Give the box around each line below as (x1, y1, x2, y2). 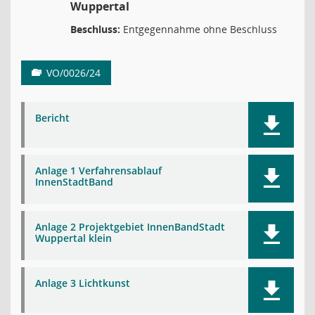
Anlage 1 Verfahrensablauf (35, 164, 162, 177)
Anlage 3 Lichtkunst (35, 276, 130, 290)
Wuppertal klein (35, 231, 112, 245)
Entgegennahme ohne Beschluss (120, 22, 277, 36)
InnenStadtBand (35, 175, 113, 188)
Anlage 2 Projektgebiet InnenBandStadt (35, 220, 225, 233)
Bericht (35, 111, 70, 124)
